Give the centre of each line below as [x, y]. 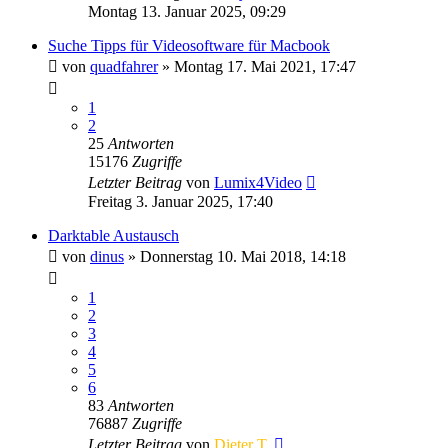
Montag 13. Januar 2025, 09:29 [187, 11]
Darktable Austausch [113, 235]
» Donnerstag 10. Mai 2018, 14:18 [235, 256]
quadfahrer [124, 66]
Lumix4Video [258, 182]
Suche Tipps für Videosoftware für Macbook [189, 45]
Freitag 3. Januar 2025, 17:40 [180, 201]
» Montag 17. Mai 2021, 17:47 [257, 66]
